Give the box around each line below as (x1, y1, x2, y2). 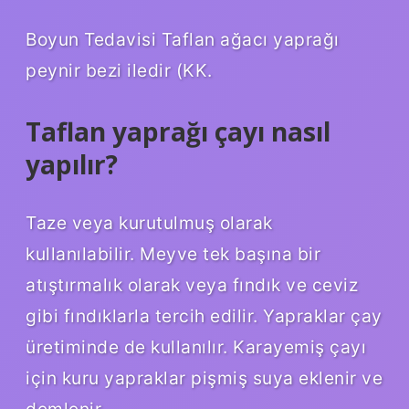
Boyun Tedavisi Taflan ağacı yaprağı (26, 27, 340, 50)
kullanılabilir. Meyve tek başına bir (26, 242, 320, 265)
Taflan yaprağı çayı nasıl (26, 113, 330, 149)
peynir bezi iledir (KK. (26, 58, 213, 81)
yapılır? (26, 146, 118, 182)
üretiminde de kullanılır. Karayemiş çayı (26, 335, 366, 358)
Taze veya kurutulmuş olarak (26, 211, 273, 234)
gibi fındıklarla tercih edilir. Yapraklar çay (26, 304, 383, 327)
